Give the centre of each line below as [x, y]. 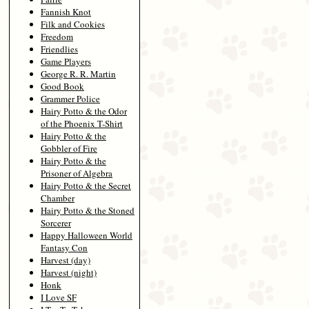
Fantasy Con [64, 247]
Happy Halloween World [87, 235]
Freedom [57, 36]
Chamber [58, 198]
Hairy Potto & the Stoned [88, 210]
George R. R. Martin [78, 73]
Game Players [66, 61]
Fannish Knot [66, 11]
